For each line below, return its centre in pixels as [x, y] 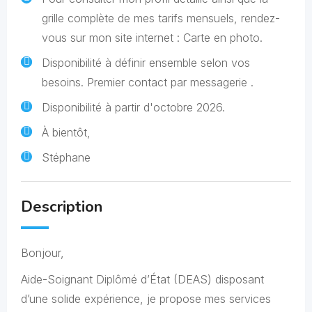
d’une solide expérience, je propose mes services [146, 299]
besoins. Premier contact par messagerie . [148, 82]
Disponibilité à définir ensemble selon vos [146, 63]
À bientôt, [66, 132]
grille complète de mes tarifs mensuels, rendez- [161, 18]
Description [62, 207]
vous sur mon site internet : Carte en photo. [152, 38]
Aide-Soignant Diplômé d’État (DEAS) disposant [142, 279]
